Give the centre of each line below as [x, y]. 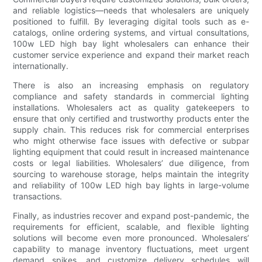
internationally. [41, 65]
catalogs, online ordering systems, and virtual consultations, [131, 32]
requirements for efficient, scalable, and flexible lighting [131, 226]
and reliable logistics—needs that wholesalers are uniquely [131, 10]
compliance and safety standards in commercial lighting [131, 96]
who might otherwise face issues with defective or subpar [131, 140]
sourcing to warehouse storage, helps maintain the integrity [131, 174]
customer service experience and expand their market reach [131, 54]
